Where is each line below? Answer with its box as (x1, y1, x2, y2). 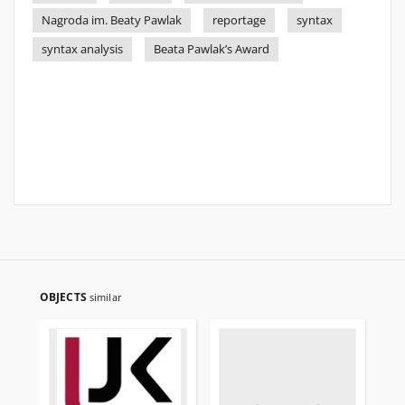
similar (89, 290, 122, 304)
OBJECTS (40, 289, 89, 305)
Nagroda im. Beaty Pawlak (42, 13, 182, 28)
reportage (212, 13, 266, 28)
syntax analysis (42, 42, 123, 57)
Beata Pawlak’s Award (154, 42, 269, 57)
